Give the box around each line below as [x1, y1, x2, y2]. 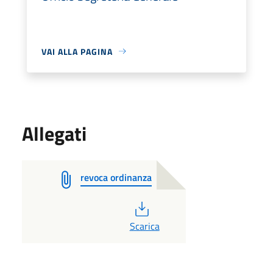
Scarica [129, 218, 160, 233]
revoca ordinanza [80, 169, 152, 185]
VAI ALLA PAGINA [41, 44, 113, 58]
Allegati [22, 118, 87, 148]
